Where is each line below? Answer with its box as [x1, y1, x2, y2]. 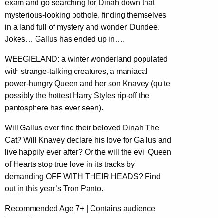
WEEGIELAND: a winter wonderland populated [5, 55, 168, 64]
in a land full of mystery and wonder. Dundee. [5, 23, 160, 32]
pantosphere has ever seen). [5, 104, 103, 112]
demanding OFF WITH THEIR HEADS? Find [5, 172, 161, 181]
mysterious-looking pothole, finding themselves [5, 11, 166, 19]
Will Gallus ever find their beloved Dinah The [5, 124, 159, 132]
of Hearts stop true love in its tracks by [5, 160, 135, 169]
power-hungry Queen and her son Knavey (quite [5, 79, 170, 88]
